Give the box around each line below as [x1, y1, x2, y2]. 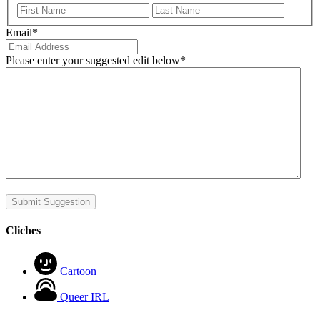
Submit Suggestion [11, 196, 90, 207]
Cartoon [60, 265, 96, 278]
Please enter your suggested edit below [6, 54, 180, 66]
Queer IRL [60, 291, 109, 304]
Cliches [6, 224, 41, 237]
